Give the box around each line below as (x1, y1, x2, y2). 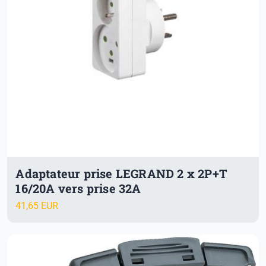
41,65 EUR (15, 199, 59, 211)
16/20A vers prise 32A (15, 180, 141, 197)
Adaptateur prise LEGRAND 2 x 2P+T (15, 166, 227, 182)
